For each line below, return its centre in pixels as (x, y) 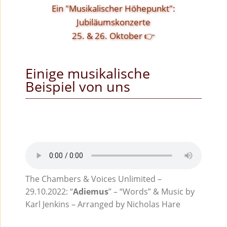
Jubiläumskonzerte (113, 22)
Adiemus (90, 192)
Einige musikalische (87, 73)
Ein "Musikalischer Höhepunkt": (113, 8)
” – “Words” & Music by (151, 192)
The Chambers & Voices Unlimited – (93, 179)
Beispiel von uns (78, 87)
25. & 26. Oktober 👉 (113, 36)
